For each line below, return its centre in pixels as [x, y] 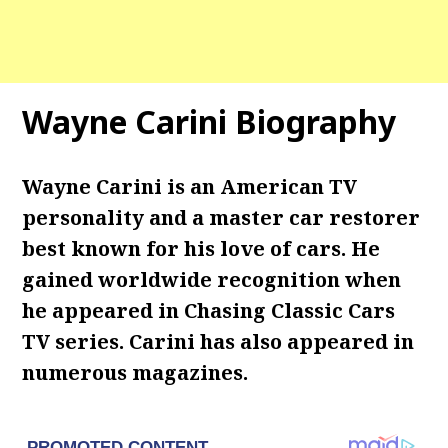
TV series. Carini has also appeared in [218, 341]
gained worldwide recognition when [212, 279]
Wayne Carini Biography [209, 121]
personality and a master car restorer [221, 217]
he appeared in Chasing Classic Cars [209, 310]
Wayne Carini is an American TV [190, 186]
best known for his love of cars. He [201, 248]
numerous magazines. [135, 372]
